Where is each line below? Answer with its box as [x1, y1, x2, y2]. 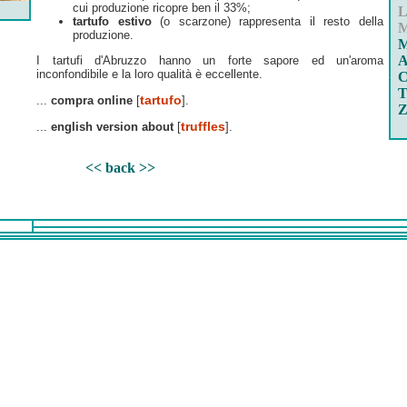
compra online [51, 93, 133, 107]
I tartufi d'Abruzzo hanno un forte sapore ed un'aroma [36, 53, 383, 67]
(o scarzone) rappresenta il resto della [151, 14, 384, 28]
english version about [51, 119, 174, 134]
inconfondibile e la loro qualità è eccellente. [36, 66, 263, 81]
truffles [181, 118, 225, 134]
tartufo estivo [73, 14, 152, 28]
